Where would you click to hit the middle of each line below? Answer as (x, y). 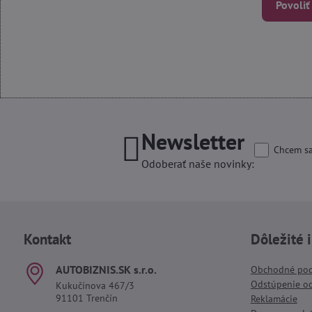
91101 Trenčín (86, 298)
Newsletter (193, 141)
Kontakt (47, 239)
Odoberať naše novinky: (198, 164)
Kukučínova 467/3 (95, 286)
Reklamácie (274, 299)
